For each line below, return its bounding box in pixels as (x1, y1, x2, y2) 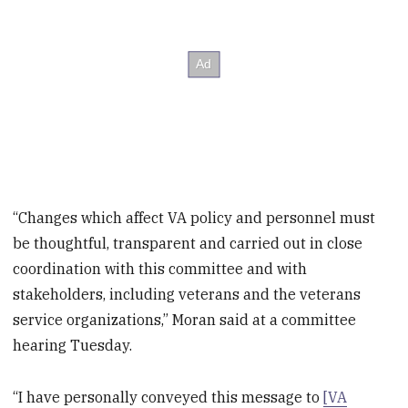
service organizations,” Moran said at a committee (13, 310, 357, 329)
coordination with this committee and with (13, 259, 308, 278)
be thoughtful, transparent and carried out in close (13, 233, 363, 252)
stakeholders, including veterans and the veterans (13, 284, 362, 303)
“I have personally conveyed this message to (13, 387, 324, 406)
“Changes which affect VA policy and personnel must (13, 208, 376, 227)
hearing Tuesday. (13, 335, 133, 354)
